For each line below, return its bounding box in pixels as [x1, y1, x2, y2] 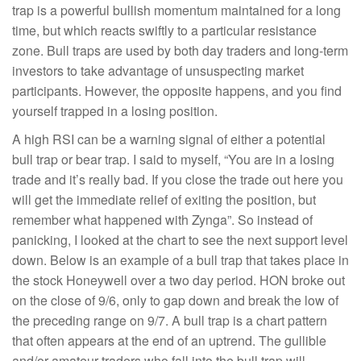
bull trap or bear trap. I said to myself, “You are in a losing [12, 150, 334, 168]
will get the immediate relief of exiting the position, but [12, 190, 316, 209]
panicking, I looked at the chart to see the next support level [12, 230, 348, 249]
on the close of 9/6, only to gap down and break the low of [12, 291, 338, 309]
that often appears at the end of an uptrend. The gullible [12, 331, 326, 350]
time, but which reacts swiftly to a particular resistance [12, 21, 317, 39]
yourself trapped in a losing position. [12, 102, 218, 120]
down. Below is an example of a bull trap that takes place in [12, 251, 349, 269]
